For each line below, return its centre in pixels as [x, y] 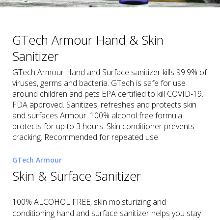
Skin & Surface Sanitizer [77, 176]
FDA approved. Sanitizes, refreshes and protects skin [104, 105]
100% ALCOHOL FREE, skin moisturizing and [89, 202]
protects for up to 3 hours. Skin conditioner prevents [103, 126]
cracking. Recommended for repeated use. [86, 137]
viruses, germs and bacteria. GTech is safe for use [99, 83]
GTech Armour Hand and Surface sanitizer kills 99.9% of [110, 72]
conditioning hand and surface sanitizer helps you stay [107, 213]
